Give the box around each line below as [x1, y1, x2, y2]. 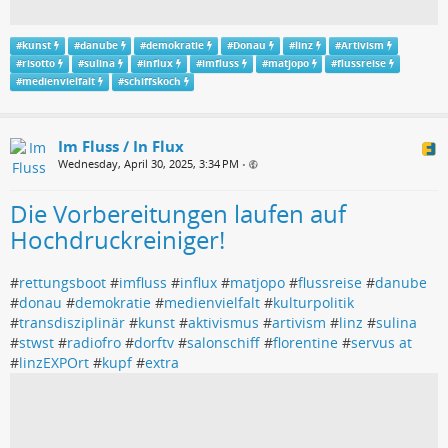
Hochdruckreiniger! [10, 222, 225, 256]
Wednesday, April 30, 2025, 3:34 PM [58, 155, 239, 171]
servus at [351, 332, 412, 352]
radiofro [67, 332, 121, 352]
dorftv [134, 332, 174, 352]
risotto [21, 56, 55, 70]
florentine [273, 332, 338, 352]
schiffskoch [123, 74, 181, 88]
